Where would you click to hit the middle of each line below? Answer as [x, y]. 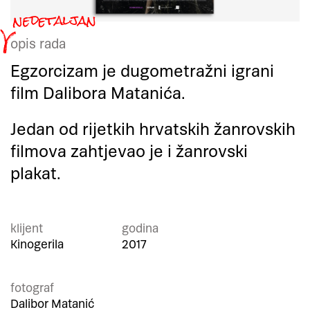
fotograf [32, 288]
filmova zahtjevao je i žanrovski [129, 152]
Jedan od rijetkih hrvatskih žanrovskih [153, 130]
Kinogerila [37, 245]
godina [140, 229]
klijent [27, 229]
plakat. [36, 174]
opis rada [38, 44]
